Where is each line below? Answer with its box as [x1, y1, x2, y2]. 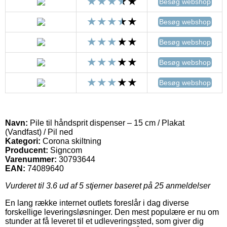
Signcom [50, 146, 82, 155]
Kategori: [5, 137, 41, 146]
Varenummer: [5, 155, 57, 164]
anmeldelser [164, 181, 210, 191]
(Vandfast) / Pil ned [5, 128, 73, 137]
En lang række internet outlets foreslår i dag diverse [5, 199, 189, 208]
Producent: [5, 146, 48, 155]
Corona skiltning [41, 137, 101, 146]
